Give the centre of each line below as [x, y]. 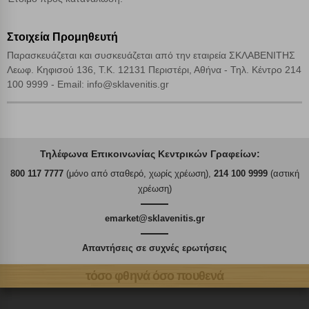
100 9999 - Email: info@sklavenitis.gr [88, 84]
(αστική [283, 174]
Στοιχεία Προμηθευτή [62, 37]
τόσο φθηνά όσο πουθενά [154, 276]
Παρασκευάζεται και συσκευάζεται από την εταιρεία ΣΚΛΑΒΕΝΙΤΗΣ [151, 56]
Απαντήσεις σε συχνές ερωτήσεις [154, 248]
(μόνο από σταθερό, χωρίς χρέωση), [138, 174]
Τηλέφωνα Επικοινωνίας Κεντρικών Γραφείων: [150, 154]
